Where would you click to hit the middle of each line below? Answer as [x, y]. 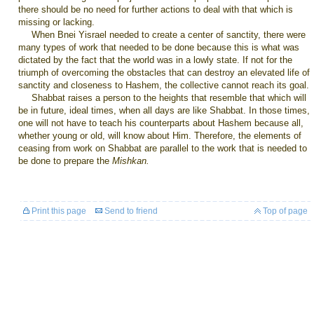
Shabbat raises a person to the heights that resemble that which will [169, 98]
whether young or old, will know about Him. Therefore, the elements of [160, 136]
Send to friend [130, 211]
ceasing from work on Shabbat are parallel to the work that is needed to [163, 148]
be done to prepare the [65, 161]
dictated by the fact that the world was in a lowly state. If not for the [155, 60]
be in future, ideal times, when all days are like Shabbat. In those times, [164, 110]
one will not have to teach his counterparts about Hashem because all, [161, 123]
